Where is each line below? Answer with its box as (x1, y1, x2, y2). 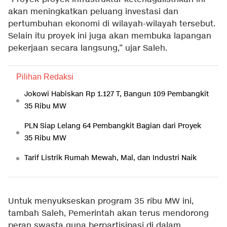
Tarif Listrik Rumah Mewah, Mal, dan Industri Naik (24, 153, 197, 163)
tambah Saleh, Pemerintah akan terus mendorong (8, 208, 209, 219)
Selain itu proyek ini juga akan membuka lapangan (8, 31, 211, 42)
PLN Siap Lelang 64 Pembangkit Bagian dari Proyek (24, 121, 201, 131)
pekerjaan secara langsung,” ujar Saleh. (8, 43, 167, 54)
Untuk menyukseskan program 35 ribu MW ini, (8, 196, 194, 207)
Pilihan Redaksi (16, 72, 73, 82)
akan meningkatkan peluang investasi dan (8, 7, 178, 18)
